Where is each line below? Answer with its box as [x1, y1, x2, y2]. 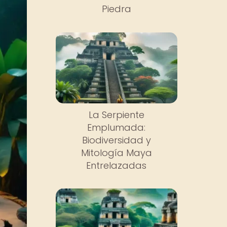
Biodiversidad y [82, 133, 151, 146]
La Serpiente [88, 108, 144, 121]
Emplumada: [87, 121, 146, 134]
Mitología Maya [81, 146, 152, 159]
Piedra [101, 3, 131, 15]
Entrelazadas [86, 159, 147, 172]
